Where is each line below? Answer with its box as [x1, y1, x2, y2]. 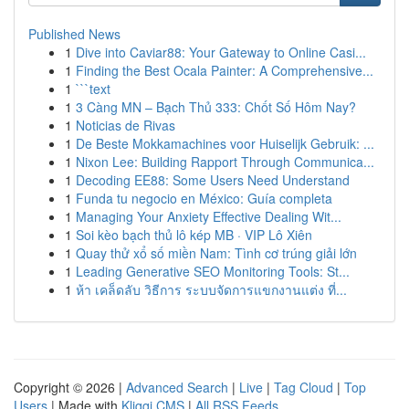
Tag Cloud [274, 378, 333, 396]
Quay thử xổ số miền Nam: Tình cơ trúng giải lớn [76, 244, 357, 262]
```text [76, 79, 110, 98]
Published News [28, 25, 121, 43]
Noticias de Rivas [76, 116, 175, 134]
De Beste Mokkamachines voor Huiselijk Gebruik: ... [76, 134, 374, 152]
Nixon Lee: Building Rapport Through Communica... [76, 152, 374, 171]
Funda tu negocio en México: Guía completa [76, 189, 332, 207]
